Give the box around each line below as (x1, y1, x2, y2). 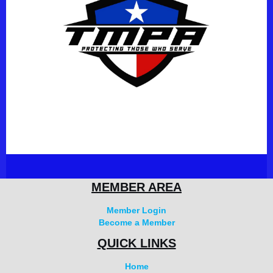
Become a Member (98, 218, 175, 228)
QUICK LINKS (97, 236, 176, 250)
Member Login (107, 205, 166, 216)
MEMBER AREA (91, 180, 182, 194)
